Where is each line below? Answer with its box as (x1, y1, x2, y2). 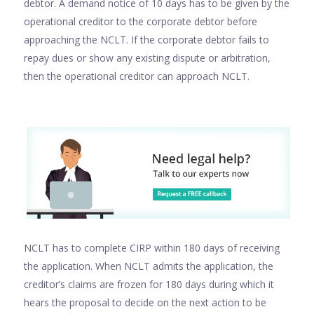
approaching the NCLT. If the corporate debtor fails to (24, 33, 269, 46)
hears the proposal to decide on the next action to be (24, 295, 266, 309)
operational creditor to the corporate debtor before (24, 15, 257, 28)
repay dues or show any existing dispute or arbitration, (24, 51, 271, 64)
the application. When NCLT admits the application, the (24, 259, 273, 273)
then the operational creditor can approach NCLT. (24, 69, 250, 83)
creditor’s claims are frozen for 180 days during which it (24, 277, 274, 291)
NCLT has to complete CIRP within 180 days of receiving (24, 240, 280, 254)
